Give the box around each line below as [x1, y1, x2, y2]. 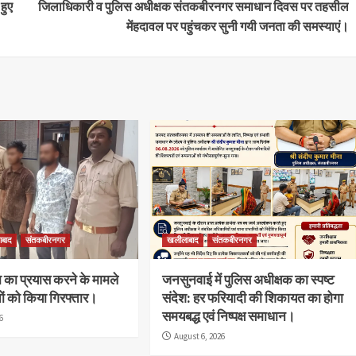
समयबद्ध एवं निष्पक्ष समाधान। [162, 307, 296, 325]
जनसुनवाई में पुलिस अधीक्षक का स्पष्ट [162, 270, 335, 288]
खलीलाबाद [167, 234, 199, 246]
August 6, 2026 [174, 330, 226, 342]
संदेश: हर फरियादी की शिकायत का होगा [162, 288, 344, 307]
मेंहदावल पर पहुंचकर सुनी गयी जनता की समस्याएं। [126, 17, 349, 34]
